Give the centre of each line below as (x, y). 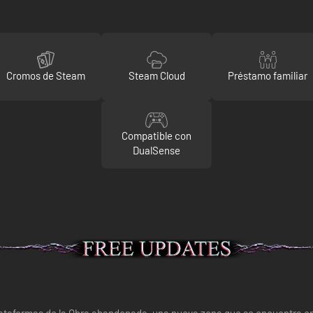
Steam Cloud (156, 75)
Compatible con (156, 136)
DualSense (156, 150)
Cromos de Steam (45, 75)
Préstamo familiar (267, 75)
